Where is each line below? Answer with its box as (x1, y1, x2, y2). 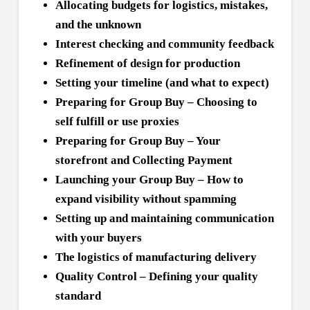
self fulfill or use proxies (55, 114, 179, 128)
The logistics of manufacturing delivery (55, 250, 257, 264)
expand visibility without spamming (55, 192, 237, 206)
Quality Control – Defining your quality (55, 269, 258, 283)
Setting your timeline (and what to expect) (55, 75, 269, 89)
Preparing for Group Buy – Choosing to (55, 95, 257, 109)
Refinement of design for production (55, 56, 240, 70)
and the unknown (55, 17, 141, 31)
